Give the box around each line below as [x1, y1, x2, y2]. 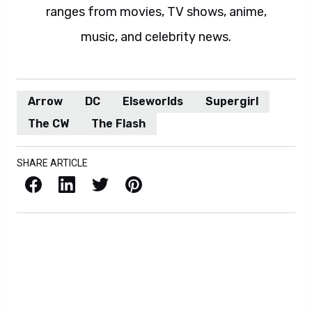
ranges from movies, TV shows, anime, [45, 3, 267, 19]
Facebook [24, 173, 33, 193]
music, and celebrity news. [81, 29, 231, 45]
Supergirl [205, 94, 258, 108]
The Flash [91, 116, 146, 130]
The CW [28, 116, 69, 130]
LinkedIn [57, 173, 68, 193]
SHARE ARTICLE [17, 157, 88, 169]
